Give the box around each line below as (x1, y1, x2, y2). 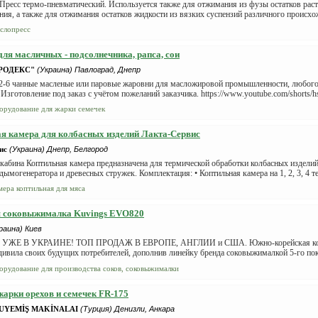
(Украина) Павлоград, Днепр (37, 65, 141, 74)
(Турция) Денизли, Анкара (80, 305, 175, 313)
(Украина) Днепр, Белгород (9, 145, 108, 153)
